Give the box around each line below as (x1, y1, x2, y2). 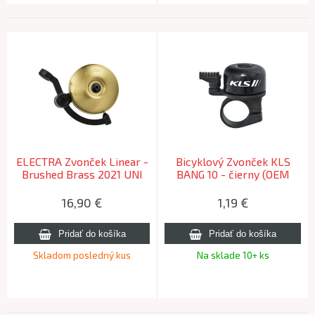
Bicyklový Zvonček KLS (175, 155, 290, 169)
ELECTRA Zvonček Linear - (15, 155, 148, 169)
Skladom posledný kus (33, 249, 131, 261)
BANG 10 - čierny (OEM (176, 167, 289, 181)
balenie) (213, 180, 252, 194)
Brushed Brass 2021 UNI (22, 167, 142, 181)
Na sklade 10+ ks (196, 249, 269, 261)
